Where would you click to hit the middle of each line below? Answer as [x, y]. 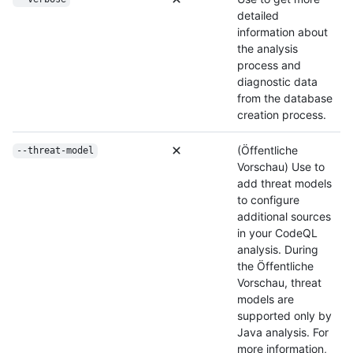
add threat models [284, 183]
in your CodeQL [277, 232]
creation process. [282, 114]
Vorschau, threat [279, 282]
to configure [268, 199]
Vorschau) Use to [281, 166]
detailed [258, 15]
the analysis [268, 48]
